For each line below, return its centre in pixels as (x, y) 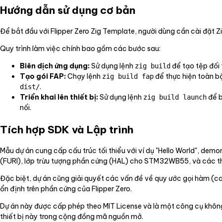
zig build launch (175, 97)
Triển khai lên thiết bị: (59, 97)
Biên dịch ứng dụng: (55, 66)
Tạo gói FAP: (43, 77)
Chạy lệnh (84, 77)
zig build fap (128, 77)
